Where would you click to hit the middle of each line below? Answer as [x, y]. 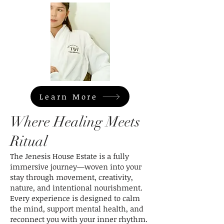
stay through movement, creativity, [71, 177]
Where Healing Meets [75, 122]
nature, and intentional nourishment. [76, 187]
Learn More [69, 96]
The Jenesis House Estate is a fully [69, 156]
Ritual [29, 141]
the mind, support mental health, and [77, 208]
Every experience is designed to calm [75, 198]
